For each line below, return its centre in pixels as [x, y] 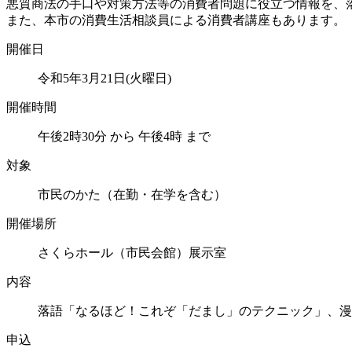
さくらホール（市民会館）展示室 [132, 252]
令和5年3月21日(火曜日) [104, 78]
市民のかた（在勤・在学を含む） [132, 194]
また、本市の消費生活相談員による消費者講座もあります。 [176, 20]
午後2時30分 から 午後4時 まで [124, 136]
